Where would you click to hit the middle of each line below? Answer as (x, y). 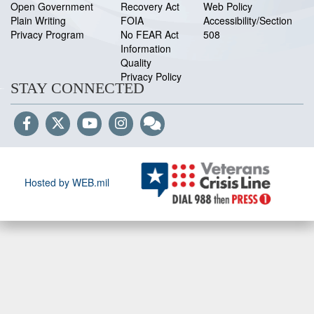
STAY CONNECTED (77, 88)
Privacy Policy (151, 76)
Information (146, 48)
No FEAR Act (150, 34)
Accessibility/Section (248, 20)
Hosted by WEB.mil (67, 183)
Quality (136, 62)
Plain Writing (38, 20)
